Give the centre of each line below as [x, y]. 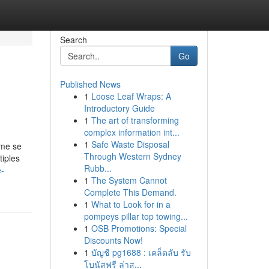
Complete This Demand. [130, 192]
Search [73, 40]
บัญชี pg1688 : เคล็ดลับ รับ [141, 252]
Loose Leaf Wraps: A [131, 96]
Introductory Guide [119, 108]
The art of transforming [135, 120]
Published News [90, 84]
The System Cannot [129, 180]
